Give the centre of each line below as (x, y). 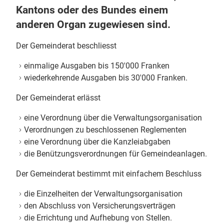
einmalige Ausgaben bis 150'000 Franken (97, 66)
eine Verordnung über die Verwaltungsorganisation (113, 118)
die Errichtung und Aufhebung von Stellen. (98, 218)
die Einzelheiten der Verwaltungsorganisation (103, 194)
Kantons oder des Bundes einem (92, 10)
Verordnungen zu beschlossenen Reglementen (105, 130)
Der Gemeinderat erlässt (58, 98)
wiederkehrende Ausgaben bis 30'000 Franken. (106, 78)
